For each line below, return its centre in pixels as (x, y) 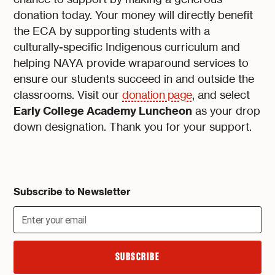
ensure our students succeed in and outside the (134, 79)
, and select (221, 95)
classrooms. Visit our (68, 95)
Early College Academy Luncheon (103, 111)
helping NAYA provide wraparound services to (131, 63)
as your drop (227, 111)
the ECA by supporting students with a (112, 31)
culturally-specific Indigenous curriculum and (127, 47)
